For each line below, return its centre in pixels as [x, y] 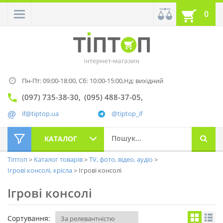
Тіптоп [18, 160]
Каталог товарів [59, 160]
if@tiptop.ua [40, 114]
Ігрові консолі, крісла [41, 170]
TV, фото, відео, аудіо [122, 160]
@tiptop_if [127, 114]
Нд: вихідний [144, 81]
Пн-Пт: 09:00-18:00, [50, 81]
